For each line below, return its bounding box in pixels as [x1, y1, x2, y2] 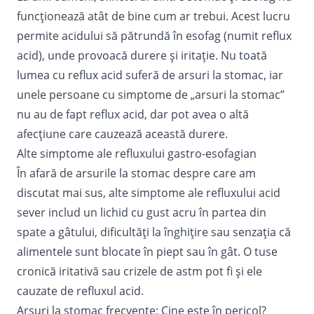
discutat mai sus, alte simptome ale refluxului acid [17, 184, 280, 200]
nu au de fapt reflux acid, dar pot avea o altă [17, 106, 249, 122]
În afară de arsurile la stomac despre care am [17, 165, 256, 181]
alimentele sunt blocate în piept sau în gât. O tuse [17, 243, 278, 259]
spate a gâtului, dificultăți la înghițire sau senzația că [17, 224, 291, 240]
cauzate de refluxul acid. [17, 282, 144, 299]
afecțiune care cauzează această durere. [17, 125, 228, 142]
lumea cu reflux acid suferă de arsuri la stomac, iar [17, 67, 283, 83]
